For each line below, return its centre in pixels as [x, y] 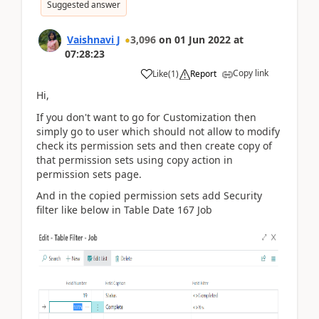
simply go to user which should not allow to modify [158, 131]
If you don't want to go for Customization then [146, 117]
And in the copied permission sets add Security [149, 195]
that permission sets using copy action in [135, 159]
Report [203, 74]
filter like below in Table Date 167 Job [126, 210]
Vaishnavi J [94, 40]
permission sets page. [89, 174]
